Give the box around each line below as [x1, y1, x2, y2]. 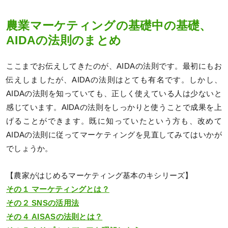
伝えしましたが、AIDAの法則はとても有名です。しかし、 [6, 75, 222, 84]
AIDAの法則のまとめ [6, 34, 122, 47]
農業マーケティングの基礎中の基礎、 [6, 19, 212, 33]
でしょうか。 [6, 144, 53, 153]
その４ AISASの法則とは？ [6, 212, 103, 221]
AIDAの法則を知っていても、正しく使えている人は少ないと [6, 89, 222, 98]
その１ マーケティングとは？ [6, 185, 109, 193]
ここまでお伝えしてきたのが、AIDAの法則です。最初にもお [6, 62, 222, 70]
